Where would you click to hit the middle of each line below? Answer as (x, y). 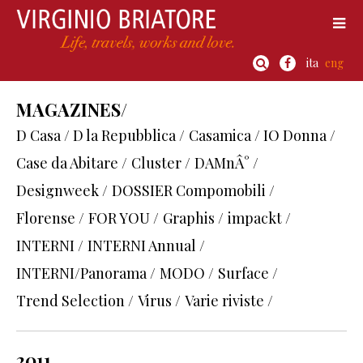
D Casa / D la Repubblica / (100, 135)
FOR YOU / (124, 218)
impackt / (259, 218)
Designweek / (62, 190)
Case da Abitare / (72, 163)
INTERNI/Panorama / (86, 273)
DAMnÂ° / (226, 163)
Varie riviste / (229, 301)
